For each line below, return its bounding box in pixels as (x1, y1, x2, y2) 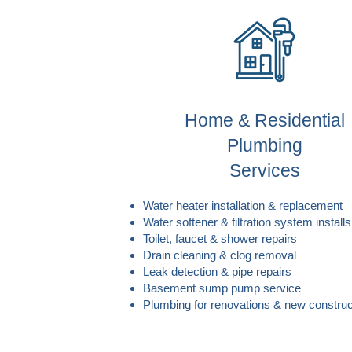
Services (229, 160, 300, 181)
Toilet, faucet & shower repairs (143, 232, 297, 245)
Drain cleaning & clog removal (143, 248, 296, 262)
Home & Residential (184, 110, 345, 130)
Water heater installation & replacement (143, 199, 343, 212)
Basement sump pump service (143, 281, 301, 295)
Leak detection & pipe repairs (143, 265, 291, 278)
